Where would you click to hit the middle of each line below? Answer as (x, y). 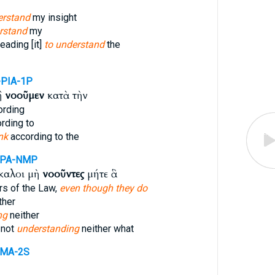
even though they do (103, 188)
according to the (43, 137)
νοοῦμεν (24, 95)
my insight (53, 17)
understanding (48, 229)
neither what (106, 229)
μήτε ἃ (100, 174)
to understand (74, 45)
